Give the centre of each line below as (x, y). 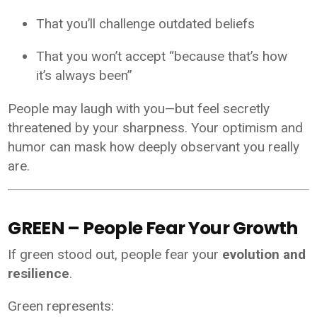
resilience (39, 273)
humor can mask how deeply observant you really (154, 147)
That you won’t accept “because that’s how (162, 57)
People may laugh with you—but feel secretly (139, 109)
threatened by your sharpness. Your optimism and (156, 128)
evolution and (264, 254)
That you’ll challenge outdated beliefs (146, 24)
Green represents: (61, 306)
